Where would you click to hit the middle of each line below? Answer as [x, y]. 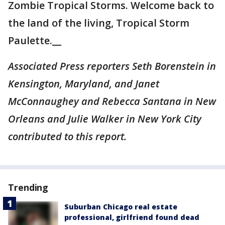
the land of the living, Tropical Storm [99, 23]
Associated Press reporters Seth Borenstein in [112, 66]
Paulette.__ [35, 41]
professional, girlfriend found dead [132, 217]
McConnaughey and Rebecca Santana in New [112, 101]
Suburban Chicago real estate [121, 207]
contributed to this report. [67, 137]
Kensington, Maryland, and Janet [84, 84]
